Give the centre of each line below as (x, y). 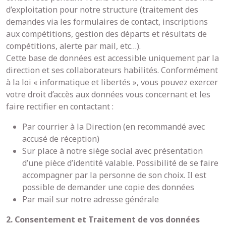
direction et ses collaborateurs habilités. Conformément (112, 70)
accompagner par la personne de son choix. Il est (114, 175)
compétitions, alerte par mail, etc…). (73, 46)
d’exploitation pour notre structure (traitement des (102, 10)
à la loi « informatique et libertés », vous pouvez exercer (112, 82)
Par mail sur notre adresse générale (91, 199)
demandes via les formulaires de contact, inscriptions (107, 22)
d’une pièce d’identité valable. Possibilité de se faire (120, 163)
